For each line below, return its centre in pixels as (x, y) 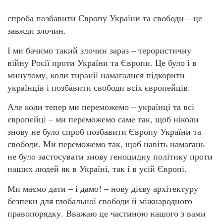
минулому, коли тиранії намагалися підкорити (96, 75)
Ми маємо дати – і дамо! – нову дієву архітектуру (103, 188)
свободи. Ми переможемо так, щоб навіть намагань (106, 144)
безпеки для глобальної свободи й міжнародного (100, 200)
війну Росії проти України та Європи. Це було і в (102, 62)
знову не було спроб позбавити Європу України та (104, 132)
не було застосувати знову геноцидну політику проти (110, 156)
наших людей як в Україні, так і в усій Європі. (97, 169)
